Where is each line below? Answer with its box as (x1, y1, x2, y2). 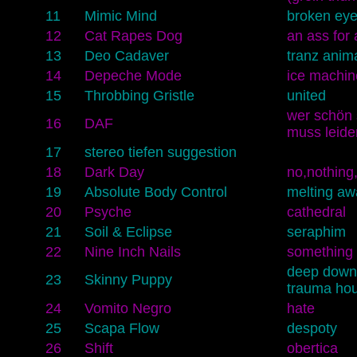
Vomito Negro (84, 300, 171, 316)
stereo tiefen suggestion (84, 143, 237, 160)
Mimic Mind (84, 7, 157, 24)
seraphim (286, 223, 346, 240)
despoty (286, 320, 337, 336)
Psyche (84, 203, 131, 220)
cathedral (286, 203, 346, 220)
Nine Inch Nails (84, 243, 181, 260)
